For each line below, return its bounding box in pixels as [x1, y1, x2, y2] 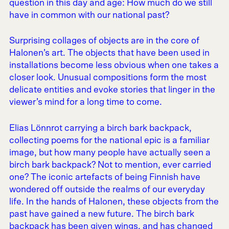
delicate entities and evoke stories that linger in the [9, 85, 215, 95]
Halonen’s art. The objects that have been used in [9, 49, 210, 58]
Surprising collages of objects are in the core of [9, 36, 199, 46]
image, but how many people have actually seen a [9, 148, 211, 157]
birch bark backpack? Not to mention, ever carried [9, 160, 211, 170]
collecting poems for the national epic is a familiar [9, 135, 210, 145]
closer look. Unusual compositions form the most [9, 73, 207, 83]
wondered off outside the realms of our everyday [9, 185, 205, 194]
